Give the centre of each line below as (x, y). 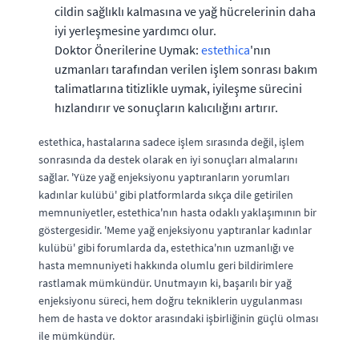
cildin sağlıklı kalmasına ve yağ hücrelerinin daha (185, 11)
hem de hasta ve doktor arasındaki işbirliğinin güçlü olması (178, 318)
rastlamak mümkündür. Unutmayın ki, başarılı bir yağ (165, 282)
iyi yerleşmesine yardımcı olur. (135, 30)
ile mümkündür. (77, 335)
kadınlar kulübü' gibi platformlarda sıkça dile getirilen (166, 194)
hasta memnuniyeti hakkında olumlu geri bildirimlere (166, 265)
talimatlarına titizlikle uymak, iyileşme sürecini (178, 88)
